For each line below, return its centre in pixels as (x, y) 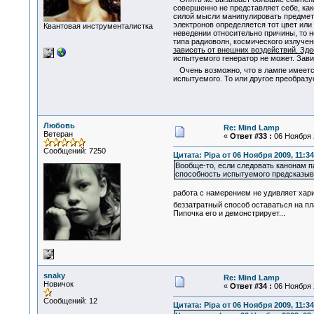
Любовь (59, 125)
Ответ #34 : (251, 286)
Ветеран (58, 134)
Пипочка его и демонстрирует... (229, 213)
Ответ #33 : (251, 136)
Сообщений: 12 (70, 301)
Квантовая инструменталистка (98, 26)
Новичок (58, 284)
